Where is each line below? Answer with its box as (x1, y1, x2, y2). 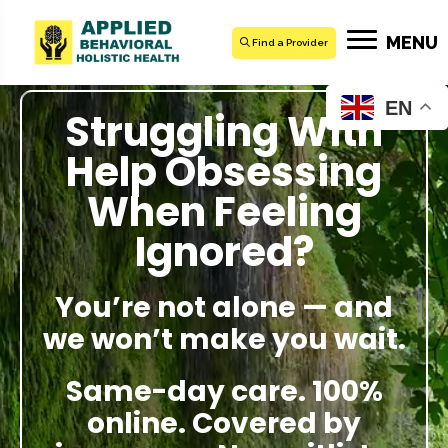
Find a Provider (252, 36, 328, 48)
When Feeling (86, 184, 362, 240)
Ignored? (134, 224, 314, 280)
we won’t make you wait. (42, 320, 406, 359)
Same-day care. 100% (65, 372, 383, 411)
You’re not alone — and (55, 288, 393, 327)
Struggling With (65, 104, 383, 160)
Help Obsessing (66, 144, 382, 200)
